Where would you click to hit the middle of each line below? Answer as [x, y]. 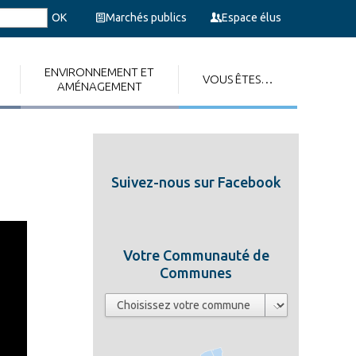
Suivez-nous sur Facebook [196, 182]
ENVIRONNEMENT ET [99, 72]
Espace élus [252, 17]
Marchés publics [146, 17]
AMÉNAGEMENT [99, 86]
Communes [196, 273]
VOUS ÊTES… [238, 79]
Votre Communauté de [196, 255]
